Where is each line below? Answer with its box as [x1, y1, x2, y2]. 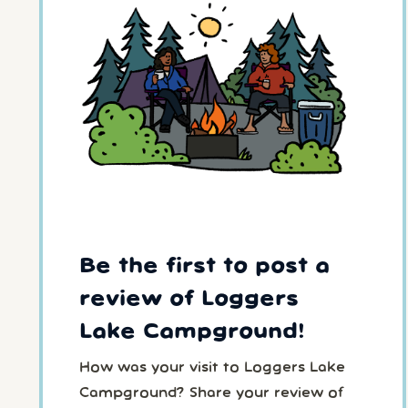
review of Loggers [78, 289, 299, 309]
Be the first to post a [78, 256, 330, 276]
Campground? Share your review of [78, 387, 343, 401]
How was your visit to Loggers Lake [78, 362, 345, 375]
